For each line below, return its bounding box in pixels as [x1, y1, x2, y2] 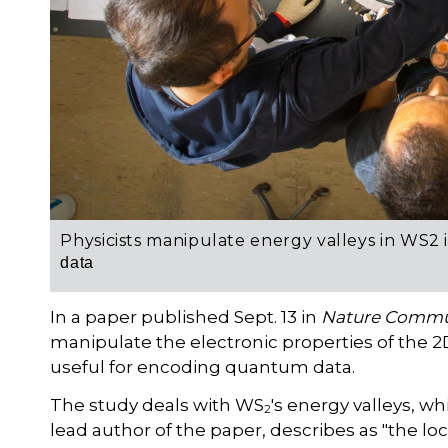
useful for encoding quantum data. [50, 356, 356, 377]
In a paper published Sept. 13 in [50, 306, 318, 327]
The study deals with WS [50, 394, 265, 415]
